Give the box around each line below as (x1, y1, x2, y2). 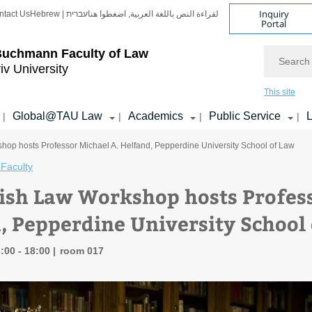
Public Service (209, 110, 281, 122)
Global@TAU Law (13, 110, 102, 122)
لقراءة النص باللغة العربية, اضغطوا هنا (88, 9, 219, 19)
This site (264, 87, 295, 97)
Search (264, 45, 297, 56)
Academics (128, 110, 183, 122)
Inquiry (258, 7, 289, 20)
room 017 (60, 245, 104, 256)
